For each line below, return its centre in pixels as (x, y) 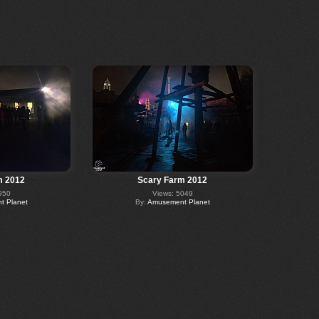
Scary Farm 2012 (172, 181)
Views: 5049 (172, 194)
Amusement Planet (178, 202)
